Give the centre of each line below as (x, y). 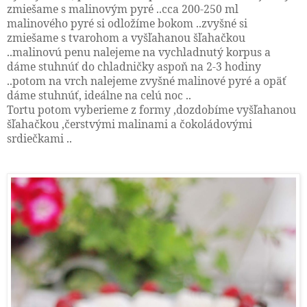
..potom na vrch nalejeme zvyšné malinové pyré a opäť (147, 81)
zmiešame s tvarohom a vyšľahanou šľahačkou (126, 37)
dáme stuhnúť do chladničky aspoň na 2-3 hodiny (134, 66)
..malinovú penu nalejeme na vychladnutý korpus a (139, 52)
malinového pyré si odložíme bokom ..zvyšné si (127, 23)
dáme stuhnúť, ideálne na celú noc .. (99, 95)
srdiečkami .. (39, 138)
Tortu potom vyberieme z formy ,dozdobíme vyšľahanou (151, 109)
